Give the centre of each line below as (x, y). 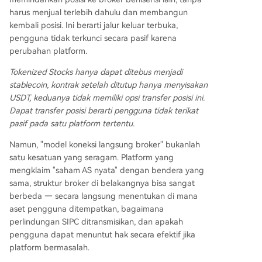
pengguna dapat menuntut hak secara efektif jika (102, 235)
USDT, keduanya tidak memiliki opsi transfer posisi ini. (107, 98)
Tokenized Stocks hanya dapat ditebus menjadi (96, 72)
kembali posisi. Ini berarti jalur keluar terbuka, (94, 25)
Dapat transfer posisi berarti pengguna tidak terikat (104, 111)
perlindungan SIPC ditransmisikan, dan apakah (96, 222)
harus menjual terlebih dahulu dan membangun (99, 13)
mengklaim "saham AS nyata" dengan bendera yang (107, 170)
